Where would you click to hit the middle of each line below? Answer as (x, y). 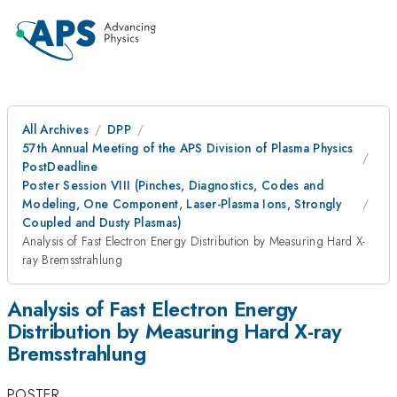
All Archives (55, 129)
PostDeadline (60, 167)
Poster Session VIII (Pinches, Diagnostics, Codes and (173, 185)
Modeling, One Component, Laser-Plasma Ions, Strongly (182, 204)
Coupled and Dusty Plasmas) (102, 222)
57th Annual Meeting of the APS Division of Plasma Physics (188, 148)
